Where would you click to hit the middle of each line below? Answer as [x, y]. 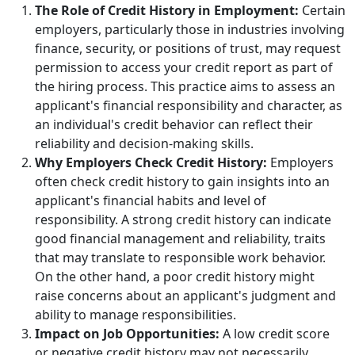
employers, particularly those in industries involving [190, 29]
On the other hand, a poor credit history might [175, 276]
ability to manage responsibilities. [136, 314]
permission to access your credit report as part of [184, 67]
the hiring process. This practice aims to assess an [185, 86]
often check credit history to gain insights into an [182, 181]
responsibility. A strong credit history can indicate [183, 219]
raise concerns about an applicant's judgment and [185, 295]
